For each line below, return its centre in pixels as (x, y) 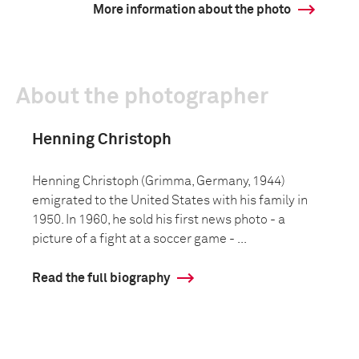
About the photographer (142, 97)
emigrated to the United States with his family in (170, 200)
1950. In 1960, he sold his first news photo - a (159, 220)
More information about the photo (192, 10)
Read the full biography (101, 278)
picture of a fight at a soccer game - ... (139, 239)
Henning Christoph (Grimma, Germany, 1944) (159, 181)
